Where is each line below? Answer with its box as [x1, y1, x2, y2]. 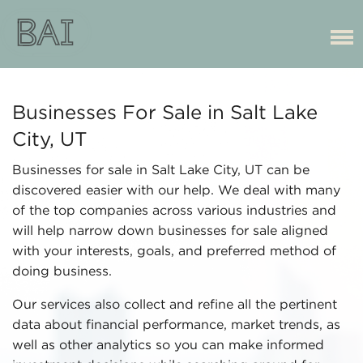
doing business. [12, 266, 112, 278]
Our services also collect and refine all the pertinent [12, 299, 337, 311]
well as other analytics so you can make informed [12, 340, 324, 352]
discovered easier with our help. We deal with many [12, 185, 340, 197]
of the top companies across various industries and [12, 205, 336, 217]
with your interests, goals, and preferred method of [12, 246, 336, 258]
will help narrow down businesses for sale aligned [12, 225, 328, 237]
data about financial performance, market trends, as [12, 319, 340, 331]
